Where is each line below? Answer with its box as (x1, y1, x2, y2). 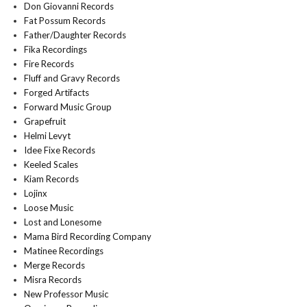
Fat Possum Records (24, 15, 106, 26)
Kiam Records (24, 173, 79, 184)
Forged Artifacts (24, 87, 89, 98)
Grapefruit (24, 116, 66, 127)
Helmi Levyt (24, 130, 71, 141)
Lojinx (24, 188, 47, 199)
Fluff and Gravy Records (24, 73, 120, 84)
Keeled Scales (24, 159, 78, 170)
